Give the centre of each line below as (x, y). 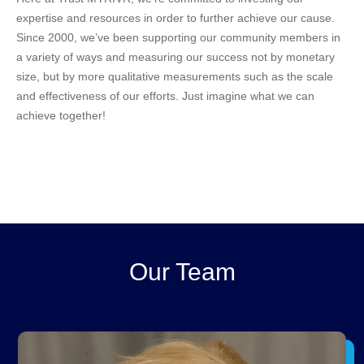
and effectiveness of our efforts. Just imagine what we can (165, 96)
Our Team (182, 272)
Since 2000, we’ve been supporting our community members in (178, 38)
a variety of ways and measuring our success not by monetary (175, 57)
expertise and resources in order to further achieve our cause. (175, 18)
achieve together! (61, 116)
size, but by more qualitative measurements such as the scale (175, 77)
